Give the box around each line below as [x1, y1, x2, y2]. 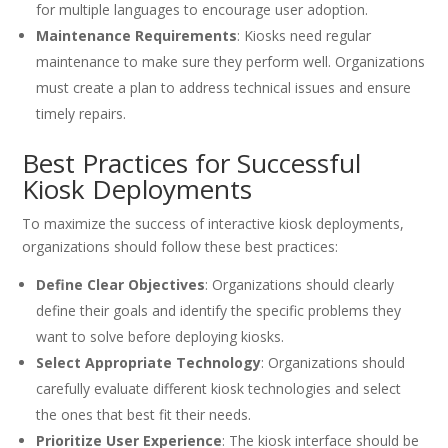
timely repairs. [36, 104, 127, 124]
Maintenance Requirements [36, 26, 238, 46]
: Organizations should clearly [205, 275, 395, 295]
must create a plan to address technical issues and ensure [36, 78, 412, 98]
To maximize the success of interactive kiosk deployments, [22, 214, 405, 234]
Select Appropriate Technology [36, 353, 262, 373]
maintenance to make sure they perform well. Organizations [36, 52, 426, 72]
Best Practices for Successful [22, 145, 362, 182]
